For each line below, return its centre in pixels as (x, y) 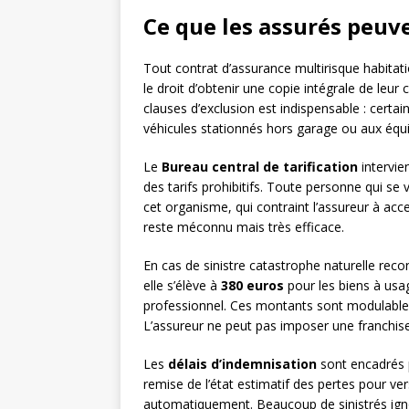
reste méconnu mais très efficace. (244, 227)
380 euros (252, 286)
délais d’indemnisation (242, 364)
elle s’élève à (182, 286)
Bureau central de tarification (260, 167)
